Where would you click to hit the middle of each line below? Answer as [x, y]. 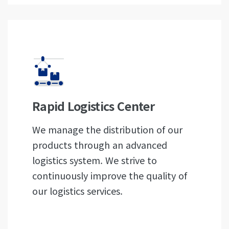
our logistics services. [77, 191]
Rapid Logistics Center [93, 106]
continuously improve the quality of [110, 175]
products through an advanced [100, 145]
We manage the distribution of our [107, 129]
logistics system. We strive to [95, 160]
